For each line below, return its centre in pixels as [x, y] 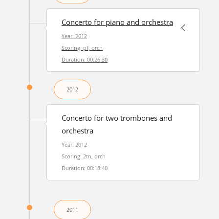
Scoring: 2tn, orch [83, 156]
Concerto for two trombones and [117, 118]
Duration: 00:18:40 [84, 168]
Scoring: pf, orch [82, 48]
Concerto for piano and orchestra [117, 22]
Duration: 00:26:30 [84, 59]
